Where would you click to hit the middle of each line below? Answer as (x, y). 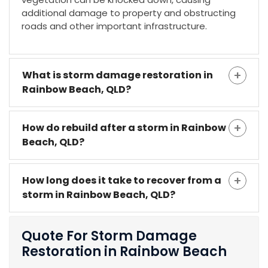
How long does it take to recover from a (122, 181)
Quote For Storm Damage (109, 236)
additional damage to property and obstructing (129, 13)
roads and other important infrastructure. (114, 26)
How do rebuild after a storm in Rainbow (124, 128)
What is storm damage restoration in (118, 75)
